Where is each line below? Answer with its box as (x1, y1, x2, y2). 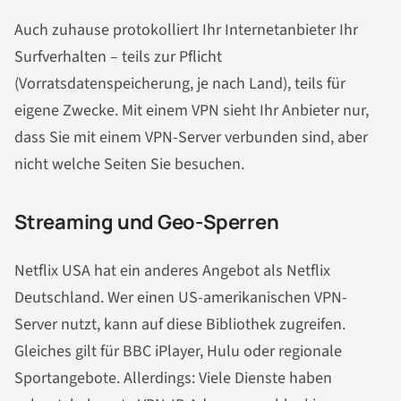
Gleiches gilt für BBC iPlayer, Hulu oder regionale (14, 339, 342, 363)
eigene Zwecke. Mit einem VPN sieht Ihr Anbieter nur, (14, 99, 369, 123)
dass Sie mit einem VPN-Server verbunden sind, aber (14, 126, 368, 149)
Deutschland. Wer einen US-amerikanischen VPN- (14, 286, 347, 309)
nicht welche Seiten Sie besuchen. (14, 153, 244, 176)
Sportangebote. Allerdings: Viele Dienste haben (14, 366, 332, 389)
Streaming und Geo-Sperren (14, 209, 279, 236)
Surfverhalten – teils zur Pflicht (14, 46, 222, 69)
